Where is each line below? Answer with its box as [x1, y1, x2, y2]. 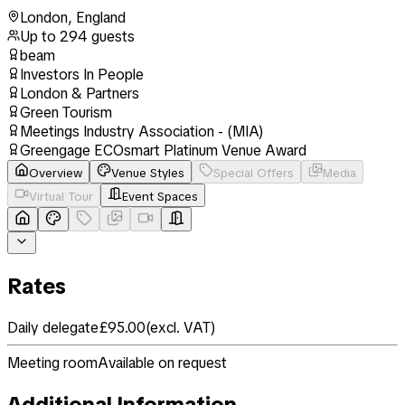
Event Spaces [122, 188, 198, 204]
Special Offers [213, 165, 294, 181]
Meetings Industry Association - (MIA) [20, 121, 264, 141]
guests [88, 26, 135, 46]
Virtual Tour [29, 188, 93, 204]
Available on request [98, 353, 227, 372]
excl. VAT [150, 317, 211, 337]
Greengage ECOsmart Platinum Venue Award [20, 140, 306, 160]
